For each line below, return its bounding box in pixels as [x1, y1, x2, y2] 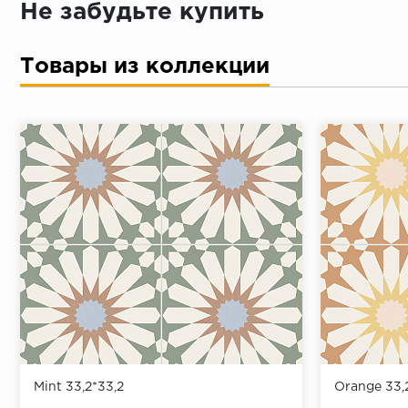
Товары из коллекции [20, 56, 270, 77]
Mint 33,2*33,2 [34, 381, 124, 393]
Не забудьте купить [20, 2, 264, 24]
